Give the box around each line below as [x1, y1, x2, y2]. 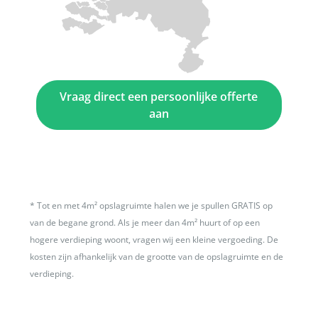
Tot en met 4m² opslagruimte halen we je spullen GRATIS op [37, 199, 273, 212]
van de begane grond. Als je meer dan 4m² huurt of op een [30, 216, 261, 229]
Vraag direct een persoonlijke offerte [60, 89, 258, 105]
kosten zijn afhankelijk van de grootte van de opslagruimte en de [30, 251, 284, 263]
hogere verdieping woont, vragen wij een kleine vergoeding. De [30, 234, 279, 246]
